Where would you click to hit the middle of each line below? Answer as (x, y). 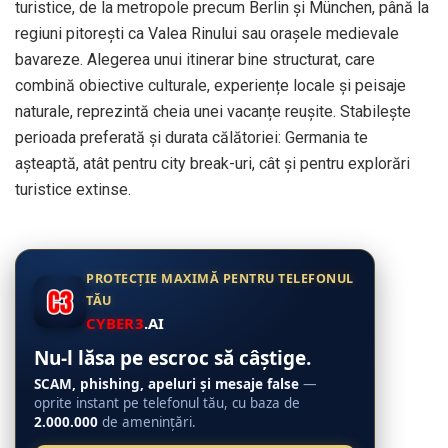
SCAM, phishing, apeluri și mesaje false (166, 384)
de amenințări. (147, 422)
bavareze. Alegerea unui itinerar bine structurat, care (195, 60)
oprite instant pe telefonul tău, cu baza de (167, 403)
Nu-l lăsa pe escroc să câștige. (172, 358)
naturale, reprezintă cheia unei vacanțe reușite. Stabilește (213, 112)
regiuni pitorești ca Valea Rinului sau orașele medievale (207, 34)
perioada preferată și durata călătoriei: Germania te (191, 138)
